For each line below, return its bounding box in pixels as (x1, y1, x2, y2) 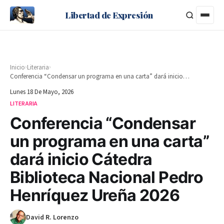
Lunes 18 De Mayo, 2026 (10, 87, 73, 96)
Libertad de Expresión (65, 9, 153, 20)
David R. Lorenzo (26, 212, 78, 222)
